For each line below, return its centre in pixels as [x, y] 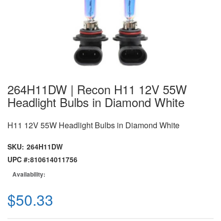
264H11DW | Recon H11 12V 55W [97, 89]
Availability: [29, 174]
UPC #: [19, 159]
